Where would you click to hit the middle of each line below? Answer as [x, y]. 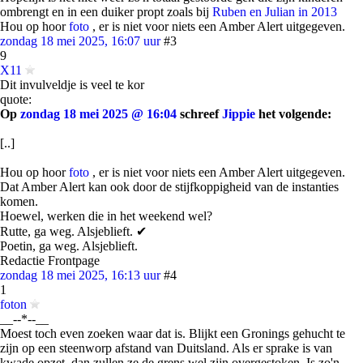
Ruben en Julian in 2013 [275, 12]
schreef [199, 114]
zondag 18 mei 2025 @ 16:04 [98, 114]
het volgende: [293, 114]
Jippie [239, 114]
